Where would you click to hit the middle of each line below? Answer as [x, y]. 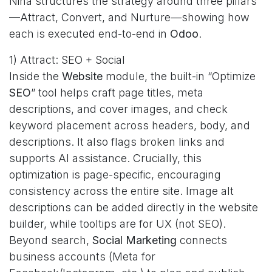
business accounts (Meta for [82, 257]
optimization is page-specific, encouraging [115, 175]
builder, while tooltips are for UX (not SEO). [117, 224]
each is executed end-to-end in [90, 34]
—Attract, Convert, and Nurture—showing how [129, 17]
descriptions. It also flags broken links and [117, 142]
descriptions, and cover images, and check [118, 109]
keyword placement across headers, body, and [130, 125]
